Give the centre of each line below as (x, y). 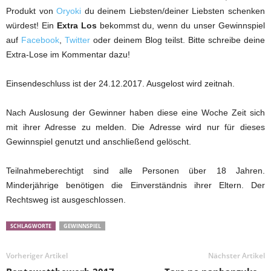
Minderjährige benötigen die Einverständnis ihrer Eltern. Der (135, 185)
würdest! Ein (31, 26)
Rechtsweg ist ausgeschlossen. (66, 200)
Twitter (77, 40)
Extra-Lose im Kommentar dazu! (68, 55)
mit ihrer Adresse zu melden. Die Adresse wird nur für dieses (135, 127)
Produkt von (31, 11)
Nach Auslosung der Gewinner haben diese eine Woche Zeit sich (135, 113)
